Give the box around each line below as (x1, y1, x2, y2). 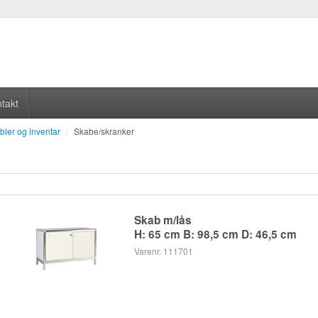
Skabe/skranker (74, 125, 135, 138)
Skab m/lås (134, 212, 192, 228)
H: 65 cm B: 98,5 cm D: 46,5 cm (134, 226, 297, 242)
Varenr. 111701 (134, 245, 194, 258)
